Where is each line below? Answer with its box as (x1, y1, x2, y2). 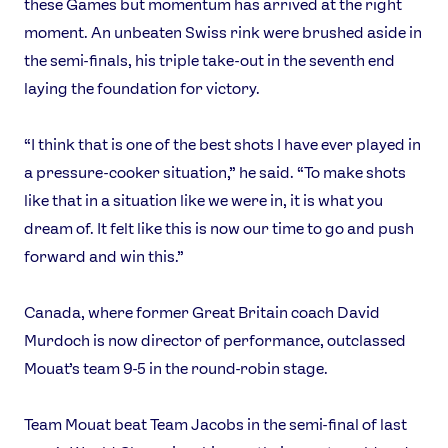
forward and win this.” (24, 247, 184, 267)
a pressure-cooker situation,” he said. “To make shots (24, 163, 406, 183)
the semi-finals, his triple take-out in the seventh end (24, 51, 395, 71)
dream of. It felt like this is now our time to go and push (24, 219, 414, 239)
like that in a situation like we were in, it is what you (24, 191, 383, 211)
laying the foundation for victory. (24, 79, 260, 99)
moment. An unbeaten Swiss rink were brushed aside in (24, 23, 422, 43)
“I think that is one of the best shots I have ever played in (24, 135, 421, 155)
